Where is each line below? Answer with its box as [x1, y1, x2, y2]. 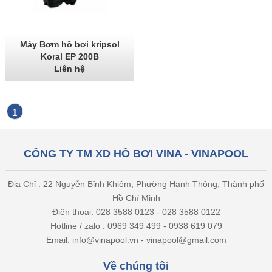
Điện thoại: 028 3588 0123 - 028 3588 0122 [52, 206, 220, 217]
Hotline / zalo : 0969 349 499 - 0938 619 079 [50, 220, 222, 231]
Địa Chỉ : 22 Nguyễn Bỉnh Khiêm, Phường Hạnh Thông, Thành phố [8, 178, 264, 189]
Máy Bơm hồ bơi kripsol [19, 39, 120, 50]
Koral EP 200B [40, 52, 99, 62]
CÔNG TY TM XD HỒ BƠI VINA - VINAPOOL [24, 147, 248, 160]
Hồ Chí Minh [112, 192, 160, 203]
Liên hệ [54, 64, 86, 74]
